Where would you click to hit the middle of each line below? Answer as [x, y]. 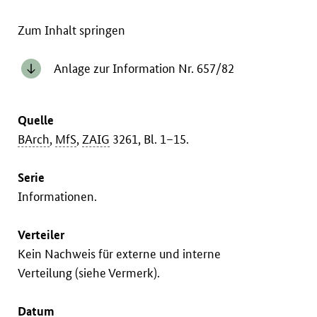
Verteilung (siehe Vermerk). [89, 273]
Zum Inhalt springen [72, 30]
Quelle [36, 120]
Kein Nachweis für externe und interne [120, 254]
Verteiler [41, 235]
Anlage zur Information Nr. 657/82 [144, 69]
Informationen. [58, 197]
